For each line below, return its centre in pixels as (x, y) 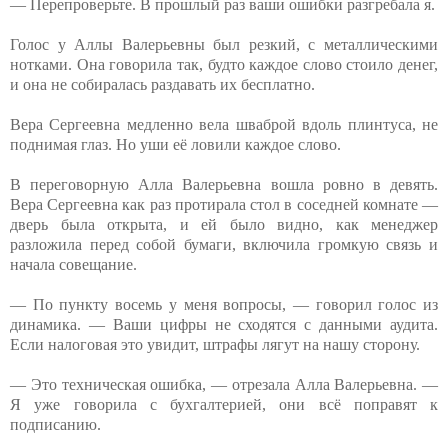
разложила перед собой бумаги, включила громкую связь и (224, 244)
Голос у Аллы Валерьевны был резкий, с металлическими (224, 44)
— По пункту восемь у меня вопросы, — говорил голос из (224, 304)
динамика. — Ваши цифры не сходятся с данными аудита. (224, 324)
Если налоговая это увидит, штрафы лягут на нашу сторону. (215, 344)
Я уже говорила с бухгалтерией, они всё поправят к (224, 404)
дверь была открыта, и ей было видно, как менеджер (224, 224)
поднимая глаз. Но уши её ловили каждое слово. (175, 144)
